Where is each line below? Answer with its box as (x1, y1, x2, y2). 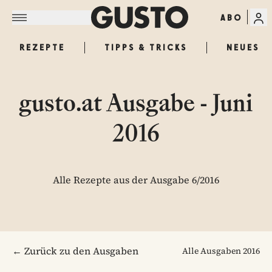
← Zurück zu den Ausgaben (12, 244, 138, 257)
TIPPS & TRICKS (104, 42, 187, 52)
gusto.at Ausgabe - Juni (19, 87, 253, 118)
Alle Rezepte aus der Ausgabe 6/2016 (53, 173, 219, 186)
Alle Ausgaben (182, 245, 243, 257)
